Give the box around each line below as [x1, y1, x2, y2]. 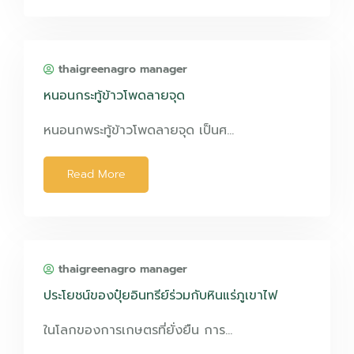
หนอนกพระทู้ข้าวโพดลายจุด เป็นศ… [43, 121, 234, 140]
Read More [66, 166, 126, 183]
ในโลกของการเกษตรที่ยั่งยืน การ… [43, 321, 232, 340]
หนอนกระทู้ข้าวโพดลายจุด [43, 86, 185, 105]
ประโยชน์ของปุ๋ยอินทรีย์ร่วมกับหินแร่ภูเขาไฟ [43, 286, 277, 305]
